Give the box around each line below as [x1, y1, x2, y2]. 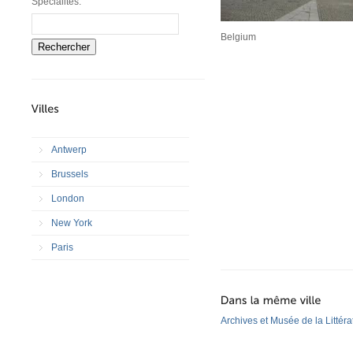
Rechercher [38, 40, 90, 53]
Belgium [221, 32, 256, 43]
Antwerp [51, 143, 87, 155]
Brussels [51, 168, 88, 180]
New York [51, 217, 92, 229]
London [51, 192, 84, 204]
